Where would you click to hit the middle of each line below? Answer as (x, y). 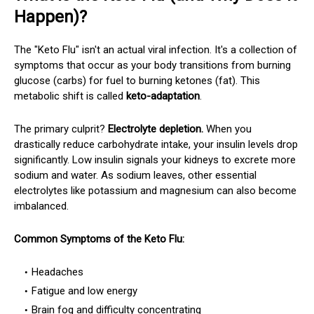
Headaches (57, 272)
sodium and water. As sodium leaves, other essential (135, 175)
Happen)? (50, 16)
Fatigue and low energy (84, 291)
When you (227, 129)
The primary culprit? (61, 129)
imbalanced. (41, 206)
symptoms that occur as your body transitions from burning (152, 65)
